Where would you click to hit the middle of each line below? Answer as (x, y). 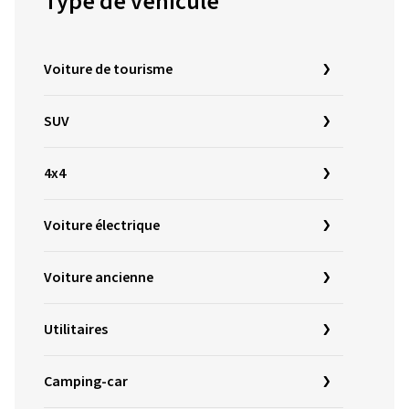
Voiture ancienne (99, 278)
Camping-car (86, 382)
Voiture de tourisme (108, 69)
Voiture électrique (102, 225)
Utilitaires (76, 330)
